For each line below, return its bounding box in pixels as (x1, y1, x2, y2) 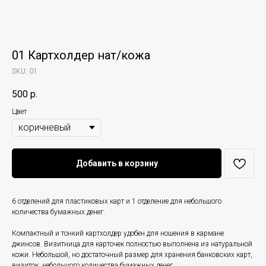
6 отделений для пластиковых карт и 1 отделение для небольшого (12, 197, 221, 206)
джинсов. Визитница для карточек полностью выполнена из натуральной (12, 240, 252, 249)
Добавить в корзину (75, 159, 158, 169)
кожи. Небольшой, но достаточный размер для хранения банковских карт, (12, 251, 252, 259)
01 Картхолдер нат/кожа (12, 48, 150, 62)
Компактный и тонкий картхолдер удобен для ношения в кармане (12, 229, 224, 238)
